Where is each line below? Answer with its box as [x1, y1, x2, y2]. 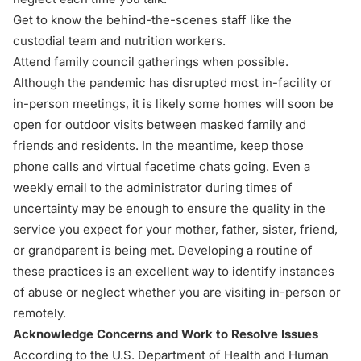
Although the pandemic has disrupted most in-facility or [13, 75, 332, 90]
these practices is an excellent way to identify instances [13, 263, 334, 279]
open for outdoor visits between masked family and [13, 117, 306, 132]
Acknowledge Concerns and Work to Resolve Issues [13, 326, 318, 342]
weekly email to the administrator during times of [13, 180, 293, 195]
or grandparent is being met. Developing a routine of [13, 243, 313, 258]
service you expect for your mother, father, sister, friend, [13, 222, 338, 237]
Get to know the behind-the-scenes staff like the [13, 12, 292, 27]
